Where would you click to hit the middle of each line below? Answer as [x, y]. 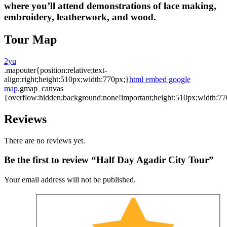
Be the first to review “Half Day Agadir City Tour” [109, 160]
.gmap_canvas [41, 88]
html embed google [160, 79]
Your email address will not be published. [70, 180]
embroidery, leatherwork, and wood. [80, 17]
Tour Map [30, 39]
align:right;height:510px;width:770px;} [67, 79]
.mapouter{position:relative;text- [55, 70]
